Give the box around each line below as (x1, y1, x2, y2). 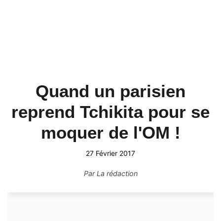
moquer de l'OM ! (40, 123, 181, 142)
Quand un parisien (36, 81, 185, 101)
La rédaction (96, 169, 138, 178)
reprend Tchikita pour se (11, 102, 210, 121)
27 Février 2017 (86, 149, 135, 157)
